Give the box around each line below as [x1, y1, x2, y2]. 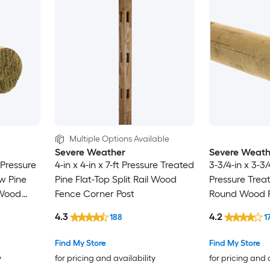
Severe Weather [54, 146, 125, 159]
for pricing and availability [54, 253, 155, 264]
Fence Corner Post [54, 188, 134, 200]
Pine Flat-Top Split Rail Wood [54, 174, 177, 186]
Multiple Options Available [69, 134, 169, 145]
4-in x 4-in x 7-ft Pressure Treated [54, 159, 194, 171]
